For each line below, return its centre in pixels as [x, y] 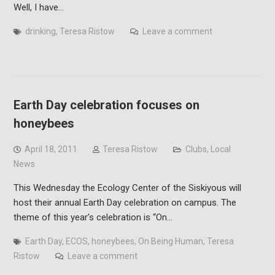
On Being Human [170, 241]
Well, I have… [38, 7]
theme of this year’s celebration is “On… [93, 217]
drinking [40, 31]
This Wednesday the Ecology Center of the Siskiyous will [127, 188]
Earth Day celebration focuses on [106, 105]
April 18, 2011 [51, 149]
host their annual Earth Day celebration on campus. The [125, 202]
